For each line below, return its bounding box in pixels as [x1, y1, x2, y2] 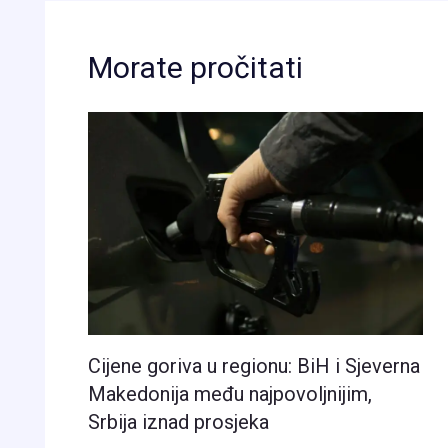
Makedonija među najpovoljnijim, [87, 381, 372, 406]
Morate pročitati [87, 49, 303, 85]
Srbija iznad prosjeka [87, 409, 269, 434]
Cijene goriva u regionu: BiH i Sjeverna [87, 353, 420, 378]
